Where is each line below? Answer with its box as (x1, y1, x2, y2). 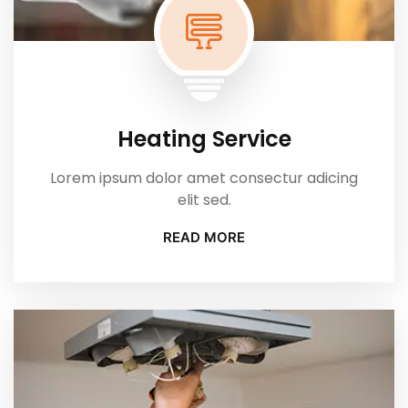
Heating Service (117, 124, 291, 155)
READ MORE (163, 229, 245, 247)
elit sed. (177, 189, 231, 211)
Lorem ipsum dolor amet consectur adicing (50, 168, 358, 189)
